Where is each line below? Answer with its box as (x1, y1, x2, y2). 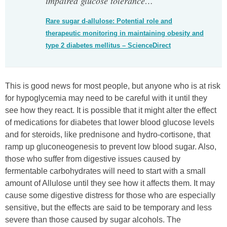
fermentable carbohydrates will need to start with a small (5, 167, 206, 176)
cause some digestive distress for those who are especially (5, 191, 215, 200)
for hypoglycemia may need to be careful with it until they (5, 94, 207, 103)
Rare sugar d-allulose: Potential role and (46, 17, 172, 25)
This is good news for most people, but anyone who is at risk (5, 82, 220, 91)
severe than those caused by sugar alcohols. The (5, 215, 181, 224)
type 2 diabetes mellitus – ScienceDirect (46, 42, 171, 50)
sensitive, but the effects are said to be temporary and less (5, 203, 212, 212)
